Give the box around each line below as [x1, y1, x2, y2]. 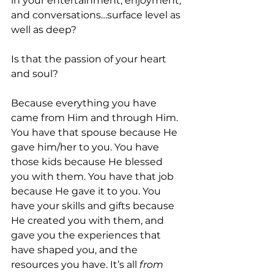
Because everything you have [11, 97, 159, 109]
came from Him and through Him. [11, 112, 180, 124]
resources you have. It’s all [11, 259, 139, 271]
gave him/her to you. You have [11, 141, 161, 154]
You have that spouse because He [11, 127, 180, 139]
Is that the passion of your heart [11, 53, 169, 65]
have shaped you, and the [11, 244, 140, 256]
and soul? [11, 68, 61, 80]
